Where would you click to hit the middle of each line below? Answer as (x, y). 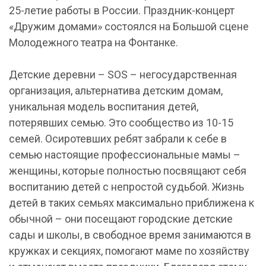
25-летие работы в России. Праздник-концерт (122, 10)
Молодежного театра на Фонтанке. (94, 42)
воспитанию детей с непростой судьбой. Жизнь (126, 187)
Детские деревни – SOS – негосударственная (123, 75)
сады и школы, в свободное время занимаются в (130, 235)
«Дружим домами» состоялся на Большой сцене (129, 26)
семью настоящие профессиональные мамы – (125, 155)
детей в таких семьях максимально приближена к (132, 203)
